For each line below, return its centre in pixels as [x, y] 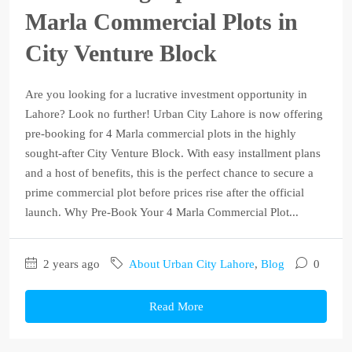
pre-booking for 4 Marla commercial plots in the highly [161, 133]
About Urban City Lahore [192, 264]
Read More [176, 306]
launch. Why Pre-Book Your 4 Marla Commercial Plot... [162, 212]
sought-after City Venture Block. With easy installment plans [173, 153]
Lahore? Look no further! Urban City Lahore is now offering [174, 114]
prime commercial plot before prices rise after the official [165, 192]
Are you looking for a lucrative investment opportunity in [166, 94]
